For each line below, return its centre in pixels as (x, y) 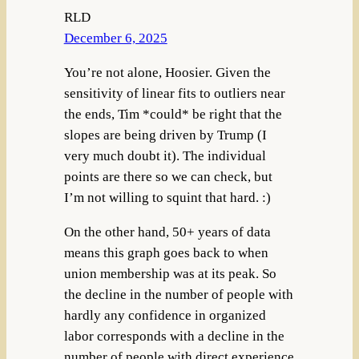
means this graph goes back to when (166, 253)
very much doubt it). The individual (165, 156)
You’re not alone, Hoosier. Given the (167, 73)
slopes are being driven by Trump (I (165, 135)
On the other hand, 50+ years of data (167, 232)
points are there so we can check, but (168, 177)
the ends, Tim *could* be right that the (173, 115)
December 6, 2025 (115, 38)
